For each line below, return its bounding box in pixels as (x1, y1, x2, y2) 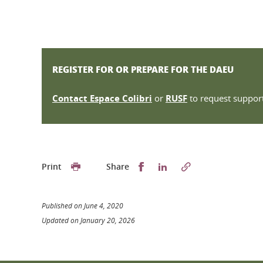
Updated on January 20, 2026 (42, 215, 135, 225)
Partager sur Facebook (146, 159, 244, 172)
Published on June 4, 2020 (42, 200, 123, 210)
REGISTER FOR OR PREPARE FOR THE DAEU (52, 62, 234, 76)
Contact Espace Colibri (52, 92, 152, 104)
